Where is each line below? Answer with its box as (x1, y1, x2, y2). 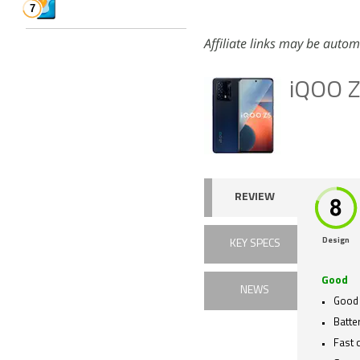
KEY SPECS (229, 238, 280, 250)
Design (322, 236, 350, 245)
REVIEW (235, 191, 275, 203)
